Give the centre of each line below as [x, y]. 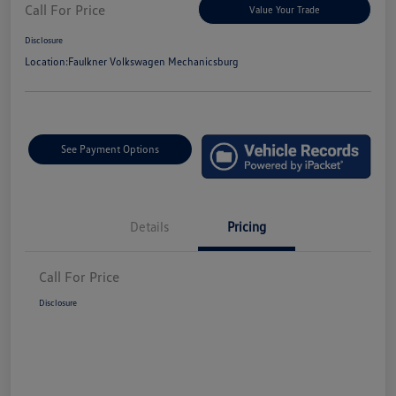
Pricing [247, 227]
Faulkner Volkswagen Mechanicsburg [153, 62]
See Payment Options [110, 149]
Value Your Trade [285, 10]
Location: [46, 62]
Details [149, 227]
